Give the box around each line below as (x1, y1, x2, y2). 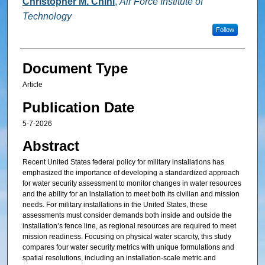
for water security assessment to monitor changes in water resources (22, 179, 241, 188)
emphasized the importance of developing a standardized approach (22, 169, 240, 177)
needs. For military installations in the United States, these (22, 201, 208, 209)
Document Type (22, 60, 128, 77)
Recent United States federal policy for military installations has (22, 158, 224, 166)
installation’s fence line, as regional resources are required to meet (22, 222, 236, 230)
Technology (22, 11, 72, 22)
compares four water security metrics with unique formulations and (22, 243, 234, 251)
